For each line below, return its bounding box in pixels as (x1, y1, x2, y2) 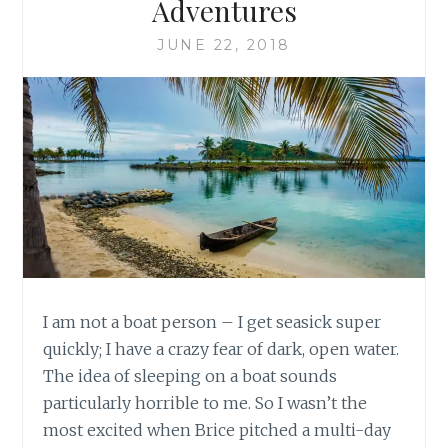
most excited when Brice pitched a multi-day (43, 420, 392, 441)
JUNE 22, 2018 (157, 36, 291, 55)
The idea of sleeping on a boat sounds (43, 366, 338, 387)
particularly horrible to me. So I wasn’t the (43, 393, 368, 414)
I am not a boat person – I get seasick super (43, 312, 382, 333)
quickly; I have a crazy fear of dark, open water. (43, 339, 400, 360)
